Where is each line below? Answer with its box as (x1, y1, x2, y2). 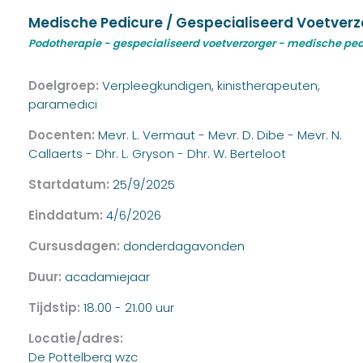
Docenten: (28, 126, 98, 143)
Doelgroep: (28, 76, 102, 94)
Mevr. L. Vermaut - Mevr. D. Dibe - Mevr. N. (98, 126, 342, 143)
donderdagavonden (123, 237, 245, 254)
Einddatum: (28, 206, 106, 224)
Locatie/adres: (28, 329, 123, 347)
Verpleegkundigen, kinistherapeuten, (102, 76, 320, 94)
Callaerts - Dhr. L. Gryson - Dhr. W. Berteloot (28, 144, 286, 162)
